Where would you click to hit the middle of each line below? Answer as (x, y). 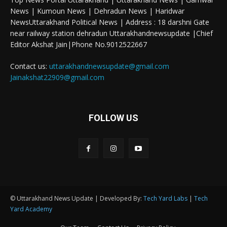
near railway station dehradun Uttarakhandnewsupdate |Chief (111, 33)
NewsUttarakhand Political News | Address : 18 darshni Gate (110, 22)
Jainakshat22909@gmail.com (57, 77)
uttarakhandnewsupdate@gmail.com (109, 66)
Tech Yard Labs (165, 198)
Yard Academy (31, 209)
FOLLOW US (113, 118)
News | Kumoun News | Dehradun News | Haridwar (97, 11)
